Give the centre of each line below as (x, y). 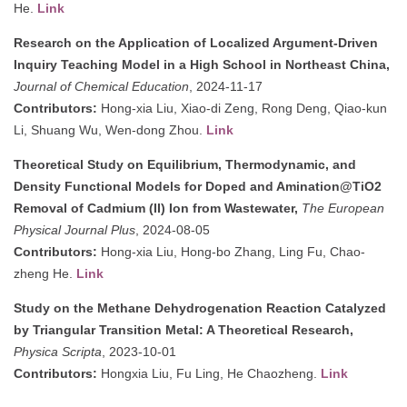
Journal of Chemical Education (101, 86)
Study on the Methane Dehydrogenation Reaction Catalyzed (200, 308)
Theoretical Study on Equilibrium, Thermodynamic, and (185, 164)
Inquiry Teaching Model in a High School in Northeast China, (202, 64)
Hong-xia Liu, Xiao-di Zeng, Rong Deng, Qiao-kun (242, 108)
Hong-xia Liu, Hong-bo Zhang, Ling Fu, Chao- (231, 251)
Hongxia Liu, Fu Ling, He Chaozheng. (209, 373)
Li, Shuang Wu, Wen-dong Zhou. (110, 129)
